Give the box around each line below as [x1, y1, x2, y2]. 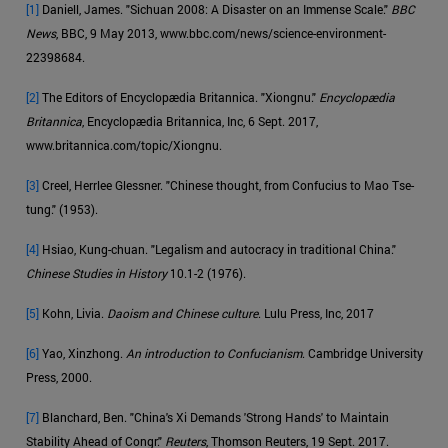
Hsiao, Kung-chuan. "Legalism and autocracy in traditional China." [39, 240, 396, 257]
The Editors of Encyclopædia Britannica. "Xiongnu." [39, 88, 319, 105]
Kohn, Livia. [39, 304, 107, 321]
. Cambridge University [302, 344, 423, 361]
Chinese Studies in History [26, 264, 167, 281]
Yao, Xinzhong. [39, 344, 126, 361]
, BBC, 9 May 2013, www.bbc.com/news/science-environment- [56, 24, 386, 41]
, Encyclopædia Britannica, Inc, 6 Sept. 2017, [82, 112, 318, 129]
